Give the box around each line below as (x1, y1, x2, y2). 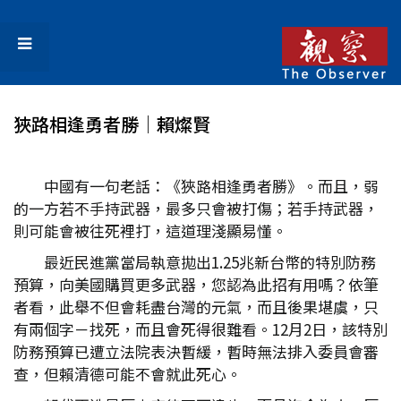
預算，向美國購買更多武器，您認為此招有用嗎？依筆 (13, 273, 379, 295)
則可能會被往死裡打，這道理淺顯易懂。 (13, 219, 287, 242)
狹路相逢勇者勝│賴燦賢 (13, 111, 210, 137)
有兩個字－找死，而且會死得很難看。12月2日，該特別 (13, 318, 388, 340)
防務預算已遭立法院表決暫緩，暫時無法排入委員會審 (13, 340, 379, 363)
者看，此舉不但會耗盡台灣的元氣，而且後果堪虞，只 (13, 295, 379, 318)
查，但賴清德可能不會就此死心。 (13, 363, 242, 385)
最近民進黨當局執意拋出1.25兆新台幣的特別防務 (44, 251, 376, 273)
